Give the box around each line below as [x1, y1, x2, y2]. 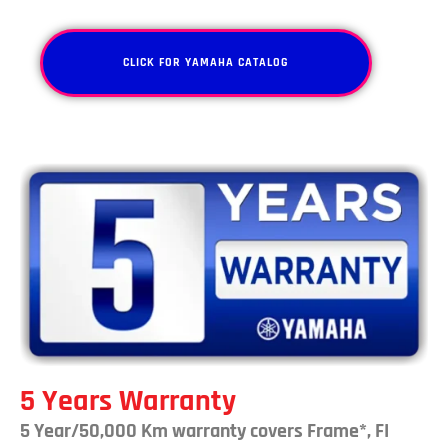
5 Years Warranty [20, 382, 236, 421]
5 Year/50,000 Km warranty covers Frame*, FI [20, 418, 389, 445]
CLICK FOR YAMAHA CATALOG [123, 55, 289, 71]
